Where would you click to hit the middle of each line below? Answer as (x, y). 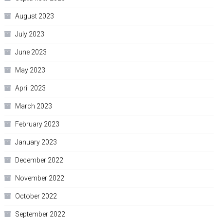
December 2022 (39, 160)
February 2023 (37, 124)
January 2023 (36, 142)
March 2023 (33, 106)
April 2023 (30, 88)
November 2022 (39, 178)
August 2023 (34, 16)
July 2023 (29, 34)
